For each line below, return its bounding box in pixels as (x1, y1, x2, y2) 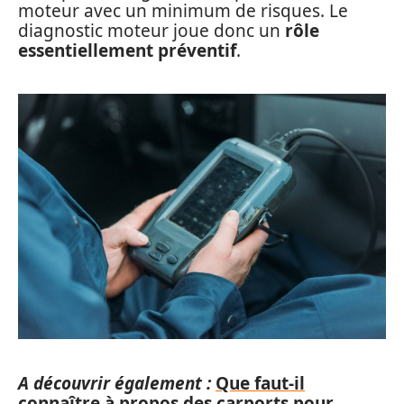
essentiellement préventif (18, 38, 236, 62)
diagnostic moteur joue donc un (18, 18, 285, 42)
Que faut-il (216, 371, 305, 395)
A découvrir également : (18, 371, 211, 395)
